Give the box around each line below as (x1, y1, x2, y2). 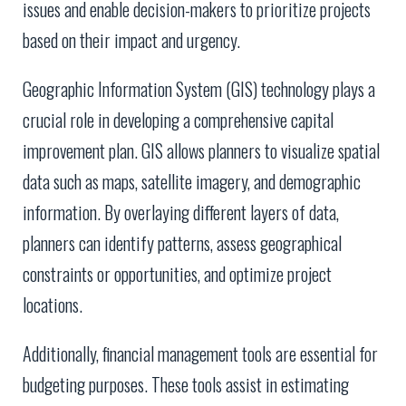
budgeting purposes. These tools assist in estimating (23, 371, 349, 399)
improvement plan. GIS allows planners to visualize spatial (23, 137, 380, 165)
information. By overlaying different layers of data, (23, 198, 339, 227)
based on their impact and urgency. (23, 26, 240, 54)
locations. (23, 291, 82, 319)
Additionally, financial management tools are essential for (23, 340, 378, 368)
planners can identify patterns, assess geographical (23, 229, 342, 257)
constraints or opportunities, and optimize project (23, 260, 332, 288)
